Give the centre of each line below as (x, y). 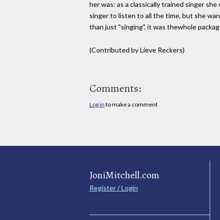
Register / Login (114, 188)
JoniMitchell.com (124, 175)
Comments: (115, 88)
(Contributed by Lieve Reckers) (137, 50)
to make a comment (131, 104)
